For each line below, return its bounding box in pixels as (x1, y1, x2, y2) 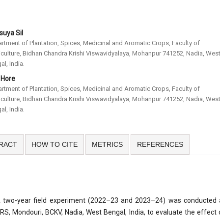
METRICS (92, 140, 123, 149)
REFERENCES (137, 140, 183, 149)
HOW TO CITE (31, 140, 78, 149)
